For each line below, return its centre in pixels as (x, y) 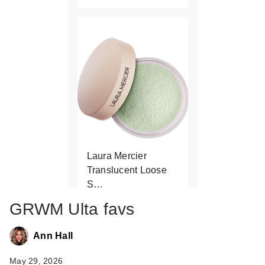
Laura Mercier (117, 156)
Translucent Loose (127, 170)
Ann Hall (53, 235)
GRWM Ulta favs (72, 209)
